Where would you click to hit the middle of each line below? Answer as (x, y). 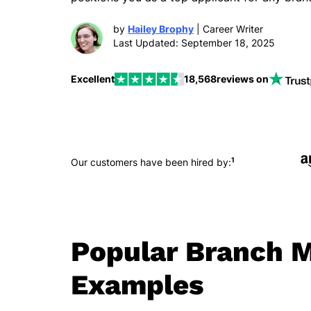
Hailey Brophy (161, 29)
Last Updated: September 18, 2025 (194, 43)
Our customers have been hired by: (151, 162)
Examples (137, 285)
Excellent (93, 79)
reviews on (243, 79)
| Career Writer (228, 29)
